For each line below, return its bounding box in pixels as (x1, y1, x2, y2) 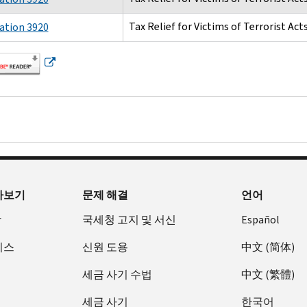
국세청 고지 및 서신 (82, 212, 176, 227)
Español (241, 212, 280, 227)
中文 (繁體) (241, 267, 295, 282)
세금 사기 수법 (82, 267, 152, 282)
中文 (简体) (241, 239, 295, 254)
